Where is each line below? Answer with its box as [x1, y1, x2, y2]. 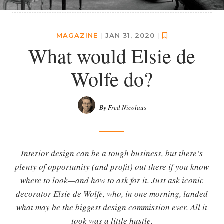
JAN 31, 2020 [105, 31, 157, 40]
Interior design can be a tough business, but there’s [21, 147, 203, 159]
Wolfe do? [71, 65, 153, 92]
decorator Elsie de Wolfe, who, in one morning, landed [16, 188, 208, 200]
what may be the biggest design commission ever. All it [16, 201, 207, 213]
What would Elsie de [28, 42, 195, 69]
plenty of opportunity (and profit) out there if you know [15, 161, 209, 173]
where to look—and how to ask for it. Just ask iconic [20, 174, 204, 186]
